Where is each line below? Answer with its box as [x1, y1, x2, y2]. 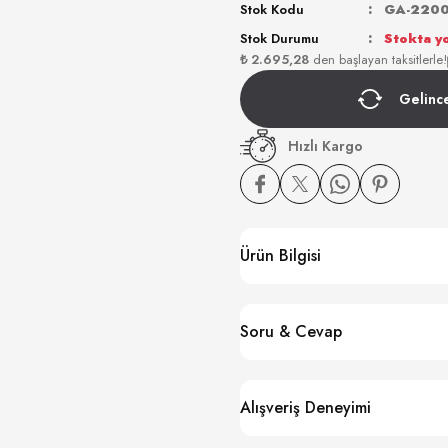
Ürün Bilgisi [240, 244, 321, 267]
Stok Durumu [240, 29, 319, 48]
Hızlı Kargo [288, 136, 363, 156]
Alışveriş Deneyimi [240, 396, 371, 419]
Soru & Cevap [240, 320, 342, 343]
